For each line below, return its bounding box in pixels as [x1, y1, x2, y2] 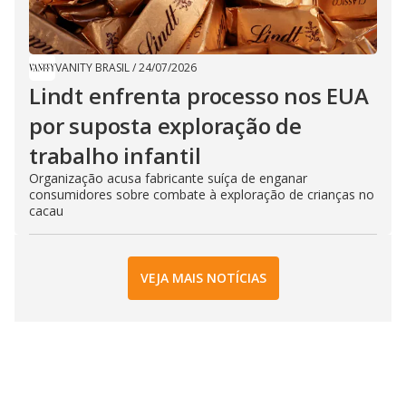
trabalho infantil [29, 140, 201, 170]
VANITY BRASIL [55, 59, 130, 75]
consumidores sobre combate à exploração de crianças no [29, 185, 374, 203]
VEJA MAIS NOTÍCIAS [140, 269, 266, 287]
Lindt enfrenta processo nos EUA [29, 80, 369, 111]
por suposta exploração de [29, 110, 302, 140]
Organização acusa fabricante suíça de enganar [29, 169, 307, 187]
